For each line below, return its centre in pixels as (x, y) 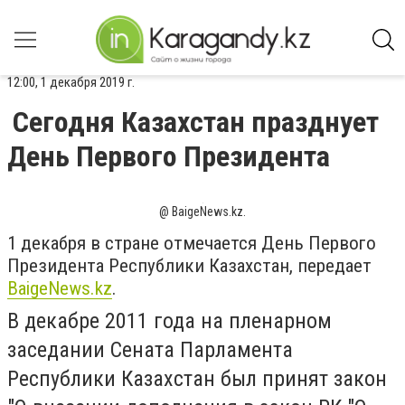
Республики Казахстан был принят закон (197, 379)
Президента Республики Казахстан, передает (189, 266)
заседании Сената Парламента (150, 350)
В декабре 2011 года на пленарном (170, 321)
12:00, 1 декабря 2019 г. (71, 82)
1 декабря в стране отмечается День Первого (192, 243)
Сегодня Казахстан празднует (196, 122)
